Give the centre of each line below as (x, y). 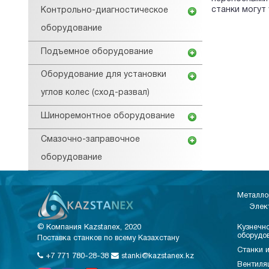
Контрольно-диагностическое (104, 10)
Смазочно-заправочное (90, 140)
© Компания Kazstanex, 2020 (89, 227)
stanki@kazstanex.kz (156, 256)
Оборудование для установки (104, 75)
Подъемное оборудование (97, 52)
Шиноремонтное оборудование (108, 116)
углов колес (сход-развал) (95, 93)
